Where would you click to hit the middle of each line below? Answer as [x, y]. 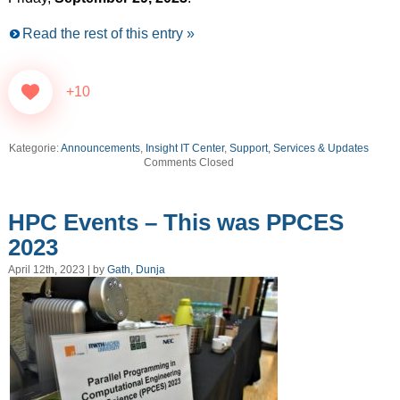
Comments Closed [189, 163]
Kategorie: [35, 149]
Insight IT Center [185, 149]
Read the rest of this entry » [108, 34]
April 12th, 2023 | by [57, 270]
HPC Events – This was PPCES [175, 223]
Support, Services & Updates [300, 149]
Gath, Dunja [136, 270]
